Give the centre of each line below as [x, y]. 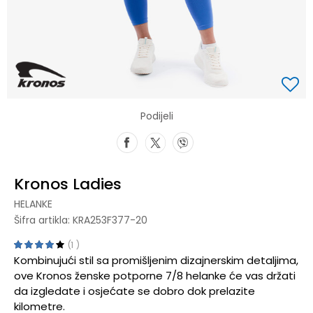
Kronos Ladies [68, 184]
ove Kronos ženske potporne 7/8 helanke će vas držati [155, 275]
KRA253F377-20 [110, 220]
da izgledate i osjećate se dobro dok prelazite [134, 291]
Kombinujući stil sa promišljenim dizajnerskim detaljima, [156, 260]
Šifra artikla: [43, 220]
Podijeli [156, 116]
